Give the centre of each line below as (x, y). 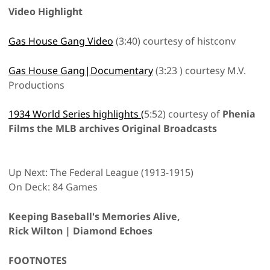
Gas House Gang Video (61, 41)
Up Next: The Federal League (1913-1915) (101, 172)
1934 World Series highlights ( (76, 114)
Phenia (239, 114)
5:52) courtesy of (183, 114)
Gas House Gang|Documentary (81, 70)
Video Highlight (46, 11)
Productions (36, 85)
